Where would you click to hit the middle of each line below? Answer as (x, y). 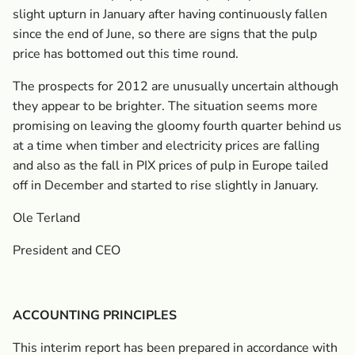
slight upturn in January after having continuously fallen (170, 14)
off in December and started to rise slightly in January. (166, 185)
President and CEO (67, 250)
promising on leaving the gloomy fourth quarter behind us (177, 126)
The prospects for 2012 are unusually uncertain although (176, 86)
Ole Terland (46, 218)
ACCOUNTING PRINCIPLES (95, 315)
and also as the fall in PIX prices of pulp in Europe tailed (170, 166)
